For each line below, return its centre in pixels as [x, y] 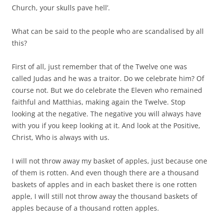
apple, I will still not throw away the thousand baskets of [105, 196]
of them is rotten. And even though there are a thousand [105, 172]
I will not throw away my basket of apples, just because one [110, 161]
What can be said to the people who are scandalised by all [108, 31]
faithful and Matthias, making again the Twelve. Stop [99, 102]
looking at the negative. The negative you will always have [107, 113]
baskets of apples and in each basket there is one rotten [104, 184]
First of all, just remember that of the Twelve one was [99, 66]
